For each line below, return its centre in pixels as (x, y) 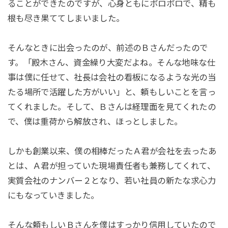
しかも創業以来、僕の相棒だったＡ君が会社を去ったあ (112, 151)
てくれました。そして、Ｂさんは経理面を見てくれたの (112, 107)
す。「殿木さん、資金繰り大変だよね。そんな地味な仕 (111, 63)
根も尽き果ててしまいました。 (66, 19)
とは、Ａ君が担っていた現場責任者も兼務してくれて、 (111, 166)
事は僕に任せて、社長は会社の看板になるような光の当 (112, 78)
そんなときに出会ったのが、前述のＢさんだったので (108, 48)
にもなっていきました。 (53, 196)
